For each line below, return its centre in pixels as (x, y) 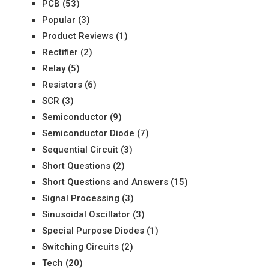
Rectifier (60, 52)
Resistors (62, 85)
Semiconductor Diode (88, 133)
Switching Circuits (80, 247)
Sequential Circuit (80, 150)
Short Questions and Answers (105, 182)
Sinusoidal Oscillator (86, 214)
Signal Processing (80, 198)
